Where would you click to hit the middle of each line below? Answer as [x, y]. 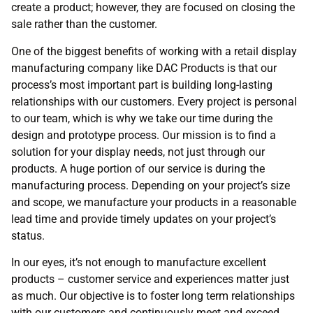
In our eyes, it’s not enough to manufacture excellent [139, 262]
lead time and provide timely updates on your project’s [144, 219]
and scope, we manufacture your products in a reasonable [154, 202]
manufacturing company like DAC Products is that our [144, 68]
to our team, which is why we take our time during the [142, 118]
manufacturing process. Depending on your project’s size [151, 185]
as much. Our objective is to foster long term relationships [153, 296]
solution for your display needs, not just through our [138, 152]
